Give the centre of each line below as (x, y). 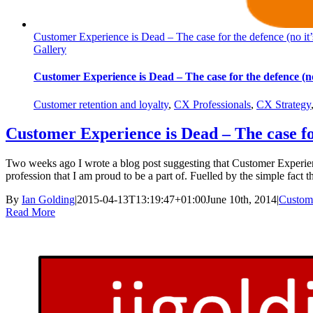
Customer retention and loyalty (101, 104)
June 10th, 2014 (241, 200)
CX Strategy (284, 104)
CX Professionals (212, 104)
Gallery (50, 49)
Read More (30, 212)
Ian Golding (48, 200)
